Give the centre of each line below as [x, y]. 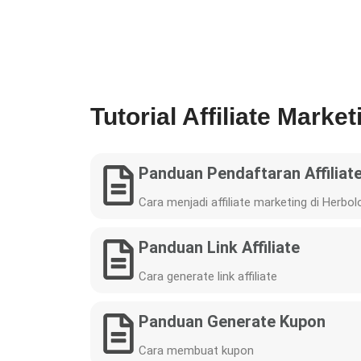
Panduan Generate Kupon [232, 322]
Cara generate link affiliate [208, 276]
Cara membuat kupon [196, 351]
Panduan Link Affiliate [219, 247]
